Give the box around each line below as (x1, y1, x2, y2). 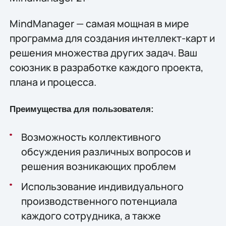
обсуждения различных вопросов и (21, 144, 191, 158)
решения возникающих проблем (21, 159, 176, 173)
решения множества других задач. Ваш (9, 46, 197, 60)
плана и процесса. (9, 75, 96, 89)
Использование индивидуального (21, 179, 184, 193)
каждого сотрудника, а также (21, 208, 161, 222)
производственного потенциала (21, 194, 177, 208)
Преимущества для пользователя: (9, 104, 154, 114)
